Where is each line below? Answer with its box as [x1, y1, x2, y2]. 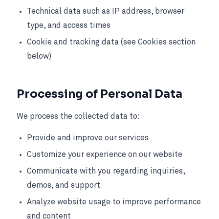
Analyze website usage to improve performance [27, 198, 201, 207]
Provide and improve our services [27, 134, 149, 143]
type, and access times [27, 21, 111, 30]
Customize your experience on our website [27, 151, 183, 159]
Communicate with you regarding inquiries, [27, 167, 185, 176]
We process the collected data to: [17, 112, 140, 121]
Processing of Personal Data [17, 87, 182, 102]
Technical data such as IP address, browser [27, 7, 185, 16]
